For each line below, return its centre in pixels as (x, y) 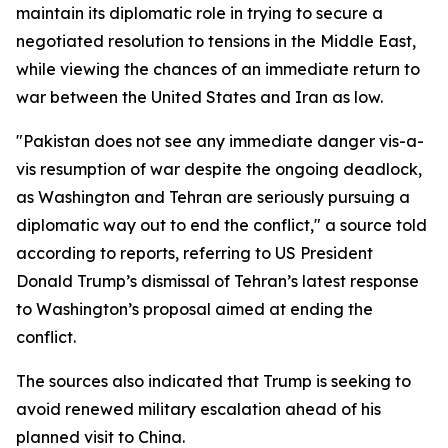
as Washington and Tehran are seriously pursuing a (213, 197)
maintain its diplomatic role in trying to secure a (199, 13)
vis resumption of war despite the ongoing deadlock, (219, 169)
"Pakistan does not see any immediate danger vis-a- (220, 141)
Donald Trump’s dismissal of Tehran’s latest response (217, 281)
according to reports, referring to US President (194, 253)
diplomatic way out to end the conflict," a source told (221, 225)
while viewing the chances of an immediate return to (218, 69)
